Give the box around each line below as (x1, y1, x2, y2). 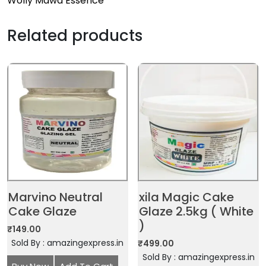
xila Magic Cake (139, 188, 235, 205)
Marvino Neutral (8, 188, 103, 205)
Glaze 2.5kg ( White (139, 202, 254, 220)
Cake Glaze (8, 202, 77, 220)
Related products (7, 24, 142, 46)
